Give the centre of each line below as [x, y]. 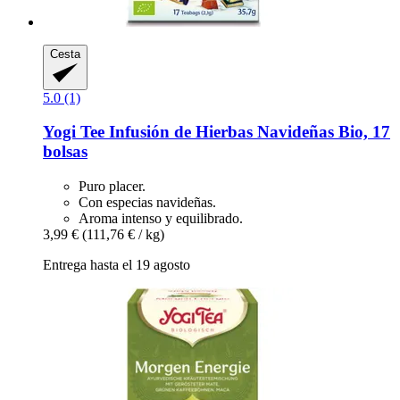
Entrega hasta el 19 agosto [117, 265]
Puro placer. [112, 187]
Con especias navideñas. [147, 203]
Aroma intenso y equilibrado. [161, 219]
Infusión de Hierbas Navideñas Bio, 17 [247, 132]
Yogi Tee [74, 132]
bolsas [65, 152]
